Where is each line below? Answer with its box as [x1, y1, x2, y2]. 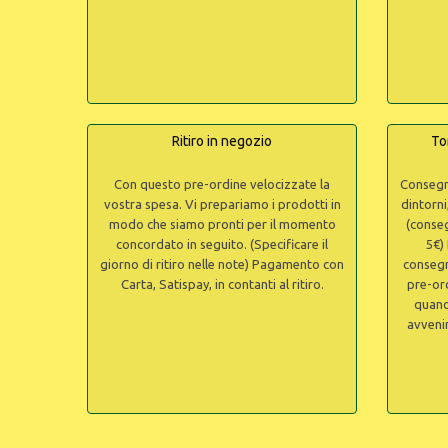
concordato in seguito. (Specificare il [116, 237, 328, 251]
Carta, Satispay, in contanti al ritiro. [120, 277, 324, 291]
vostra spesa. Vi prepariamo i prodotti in [103, 197, 341, 211]
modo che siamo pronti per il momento [108, 217, 336, 231]
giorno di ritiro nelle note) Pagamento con [100, 257, 344, 271]
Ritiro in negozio [172, 133, 272, 149]
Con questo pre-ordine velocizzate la [114, 177, 330, 191]
